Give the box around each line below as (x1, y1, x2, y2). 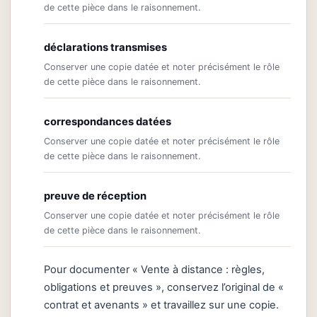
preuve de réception (44, 190, 146, 203)
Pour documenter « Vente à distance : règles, (44, 263, 265, 277)
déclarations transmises (44, 41, 167, 54)
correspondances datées (44, 115, 171, 129)
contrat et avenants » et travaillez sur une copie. (44, 299, 279, 312)
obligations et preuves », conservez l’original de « (44, 281, 284, 294)
